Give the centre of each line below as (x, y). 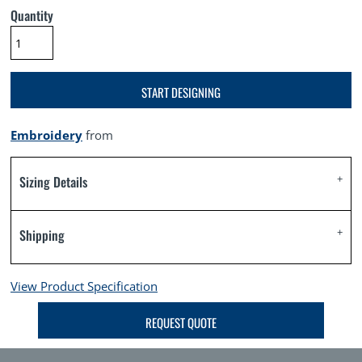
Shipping (42, 235)
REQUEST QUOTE (181, 322)
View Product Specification (84, 286)
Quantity (32, 15)
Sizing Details (53, 182)
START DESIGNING (181, 92)
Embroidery (46, 135)
